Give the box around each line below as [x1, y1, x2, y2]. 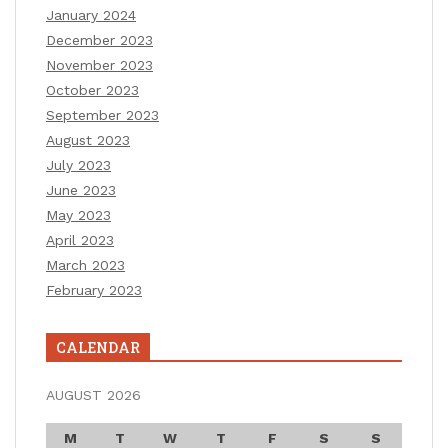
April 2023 [46, 232, 114, 249]
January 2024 [46, 7, 136, 24]
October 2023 [46, 82, 139, 99]
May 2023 [46, 207, 111, 224]
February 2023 [46, 282, 142, 299]
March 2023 [46, 257, 125, 274]
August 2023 [46, 132, 130, 149]
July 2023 [46, 157, 111, 174]
